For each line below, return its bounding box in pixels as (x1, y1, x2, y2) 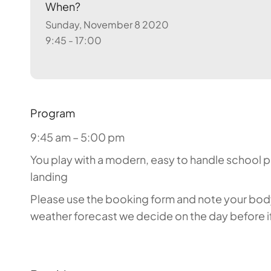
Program (30, 105, 75, 120)
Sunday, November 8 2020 (45, 18, 169, 31)
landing (30, 169, 68, 183)
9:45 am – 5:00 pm (30, 129, 125, 144)
